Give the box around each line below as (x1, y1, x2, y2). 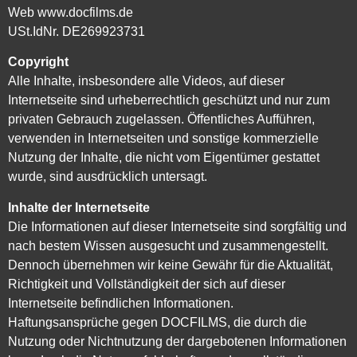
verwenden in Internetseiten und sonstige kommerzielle (8, 131, 319, 146)
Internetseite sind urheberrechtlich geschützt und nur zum (8, 93, 330, 108)
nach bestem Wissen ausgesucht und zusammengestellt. (8, 238, 328, 253)
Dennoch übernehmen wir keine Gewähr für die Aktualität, (8, 257, 333, 272)
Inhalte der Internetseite (8, 200, 150, 214)
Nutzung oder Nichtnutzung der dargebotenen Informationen (8, 334, 347, 348)
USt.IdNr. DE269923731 (8, 24, 145, 38)
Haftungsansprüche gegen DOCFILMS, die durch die (8, 315, 307, 329)
